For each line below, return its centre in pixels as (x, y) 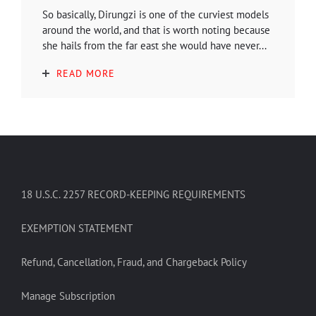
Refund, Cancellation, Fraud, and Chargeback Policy (134, 262)
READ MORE (86, 73)
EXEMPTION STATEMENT (77, 228)
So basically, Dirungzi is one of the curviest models (156, 14)
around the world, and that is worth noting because (156, 30)
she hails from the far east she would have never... (154, 45)
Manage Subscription (68, 296)
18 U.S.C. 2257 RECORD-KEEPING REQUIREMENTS (133, 194)
